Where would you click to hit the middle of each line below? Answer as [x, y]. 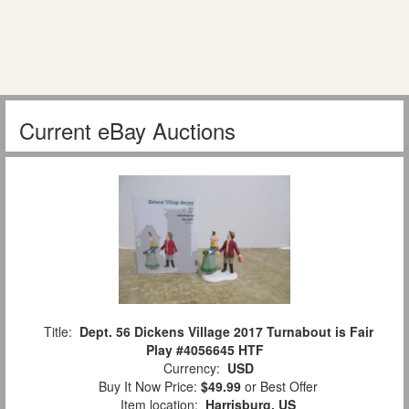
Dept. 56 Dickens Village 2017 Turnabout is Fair [226, 331]
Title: [58, 331]
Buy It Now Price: [146, 386]
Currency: [191, 367]
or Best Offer [279, 386]
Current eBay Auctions [127, 130]
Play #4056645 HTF [204, 349]
